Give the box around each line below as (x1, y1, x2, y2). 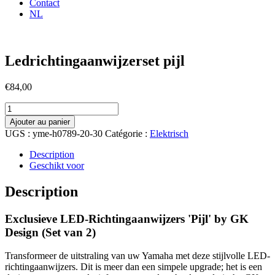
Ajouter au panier (10, 117, 70, 126)
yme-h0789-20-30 (33, 128, 103, 139)
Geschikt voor (29, 160, 84, 171)
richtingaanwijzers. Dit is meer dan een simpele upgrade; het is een (5, 261, 262, 273)
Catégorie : (105, 128, 150, 139)
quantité (4, 101, 35, 112)
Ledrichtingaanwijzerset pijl (5, 52, 185, 69)
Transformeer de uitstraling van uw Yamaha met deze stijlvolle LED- (5, 250, 270, 261)
